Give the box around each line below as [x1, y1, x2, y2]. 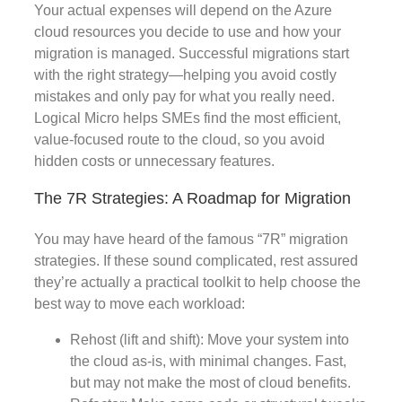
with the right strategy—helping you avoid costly [34, 67, 336, 83]
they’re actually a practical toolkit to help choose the [34, 275, 361, 291]
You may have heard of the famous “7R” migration [34, 232, 348, 248]
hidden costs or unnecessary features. [34, 153, 275, 170]
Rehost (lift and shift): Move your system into [70, 332, 349, 348]
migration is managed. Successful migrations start [34, 46, 349, 62]
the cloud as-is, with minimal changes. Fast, [70, 354, 346, 370]
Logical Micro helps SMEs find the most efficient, [34, 110, 341, 127]
